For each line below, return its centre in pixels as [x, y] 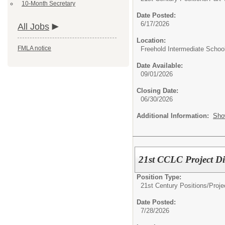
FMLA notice [34, 48]
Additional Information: [175, 116]
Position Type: [159, 177]
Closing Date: [157, 91]
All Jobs [33, 27]
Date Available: [160, 66]
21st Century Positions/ [175, 185]
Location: [151, 40]
